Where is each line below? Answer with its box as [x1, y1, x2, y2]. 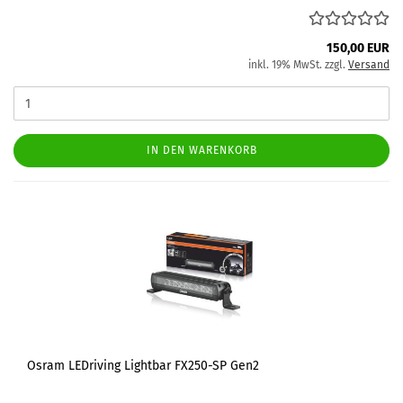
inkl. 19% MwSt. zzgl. [248, 58, 348, 71]
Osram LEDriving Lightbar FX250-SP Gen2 [27, 358, 259, 373]
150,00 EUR [327, 40, 390, 56]
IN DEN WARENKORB [146, 144, 257, 157]
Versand [348, 58, 390, 71]
